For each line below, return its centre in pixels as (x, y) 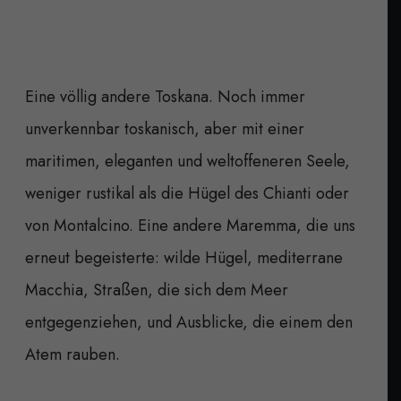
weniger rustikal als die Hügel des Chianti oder (187, 193)
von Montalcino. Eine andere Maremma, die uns (190, 225)
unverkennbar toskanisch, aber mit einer (165, 128)
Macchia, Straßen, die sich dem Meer (157, 290)
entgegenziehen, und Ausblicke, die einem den (189, 322)
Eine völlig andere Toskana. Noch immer (165, 96)
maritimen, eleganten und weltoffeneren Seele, (188, 161)
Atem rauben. (73, 354)
